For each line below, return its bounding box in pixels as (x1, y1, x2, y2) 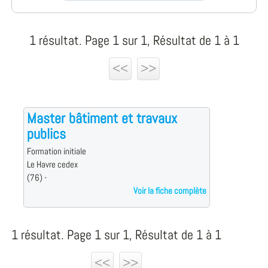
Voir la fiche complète (133, 185, 206, 197)
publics (26, 124, 66, 144)
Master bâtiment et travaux (26, 109, 177, 128)
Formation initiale (26, 145, 86, 158)
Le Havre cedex (26, 159, 78, 171)
